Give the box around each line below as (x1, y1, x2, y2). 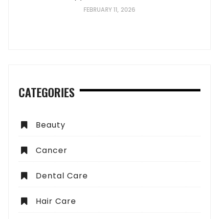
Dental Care (36, 170, 88, 181)
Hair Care (36, 195, 77, 207)
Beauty (36, 119, 66, 131)
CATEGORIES (19, 83, 75, 101)
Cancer (36, 144, 68, 156)
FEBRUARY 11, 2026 (83, 5, 136, 14)
